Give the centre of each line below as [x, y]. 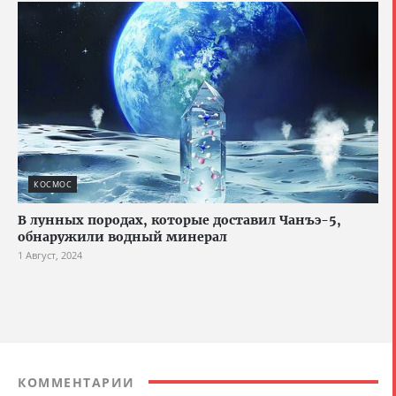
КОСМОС [53, 184]
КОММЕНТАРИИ [76, 382]
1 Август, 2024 [50, 255]
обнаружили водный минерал [122, 236]
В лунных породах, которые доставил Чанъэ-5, [179, 220]
